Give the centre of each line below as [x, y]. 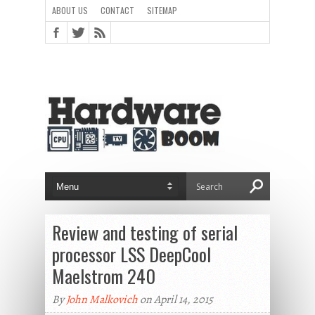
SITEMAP [162, 10]
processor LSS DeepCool [131, 254]
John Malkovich [102, 300]
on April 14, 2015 [175, 300]
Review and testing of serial [145, 232]
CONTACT [117, 10]
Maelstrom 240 [104, 276]
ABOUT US [70, 10]
